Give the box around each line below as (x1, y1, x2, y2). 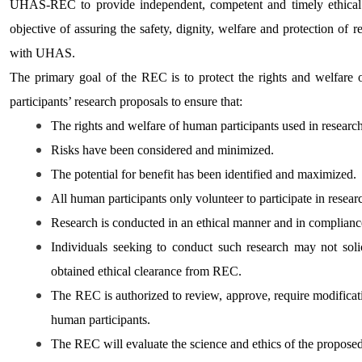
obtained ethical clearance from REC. (51, 263, 242, 278)
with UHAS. (10, 45, 78, 60)
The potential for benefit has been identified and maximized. (51, 166, 360, 181)
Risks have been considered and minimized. (51, 142, 278, 157)
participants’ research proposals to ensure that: (10, 94, 242, 108)
